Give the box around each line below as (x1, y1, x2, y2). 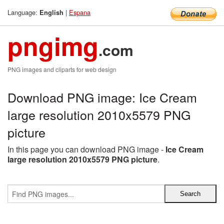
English (39, 8, 63, 17)
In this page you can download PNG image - (7, 143, 165, 155)
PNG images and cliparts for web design (7, 65, 116, 73)
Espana (69, 7, 90, 17)
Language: (7, 7, 39, 17)
